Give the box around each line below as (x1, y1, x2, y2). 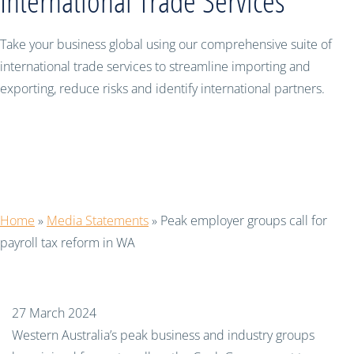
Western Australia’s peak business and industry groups (12, 326, 314, 344)
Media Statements (47, 212, 149, 229)
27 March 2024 (12, 304, 96, 322)
